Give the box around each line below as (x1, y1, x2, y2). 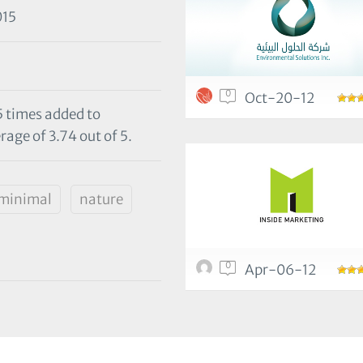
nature (79, 190, 123, 209)
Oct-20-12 (245, 89, 314, 107)
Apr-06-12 (245, 261, 316, 279)
